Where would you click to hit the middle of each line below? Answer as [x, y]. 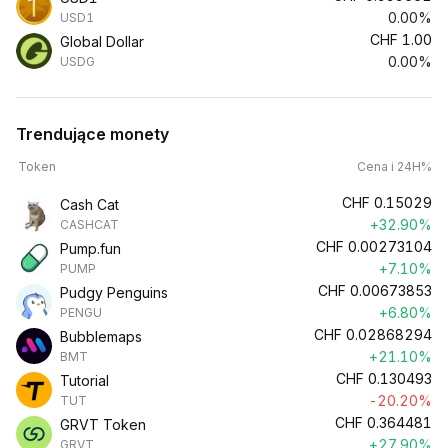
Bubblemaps [101, 336]
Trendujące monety [92, 134]
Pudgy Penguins [114, 292]
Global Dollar [102, 41]
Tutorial [84, 380]
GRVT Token [103, 424]
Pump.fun [90, 248]
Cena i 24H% [394, 166]
